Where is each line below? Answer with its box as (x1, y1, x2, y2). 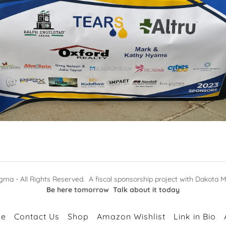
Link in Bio (174, 211, 216, 221)
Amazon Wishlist (96, 211, 166, 221)
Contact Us (14, 211, 60, 221)
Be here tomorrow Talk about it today (46, 185, 180, 194)
